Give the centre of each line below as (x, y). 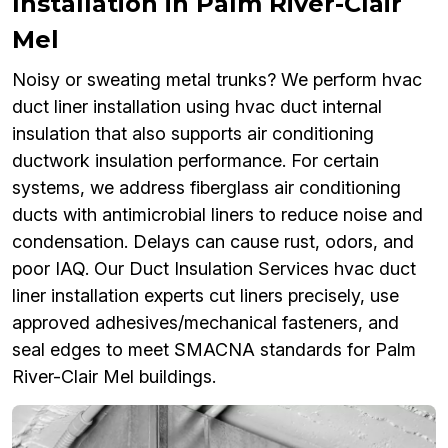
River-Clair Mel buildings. (114, 377)
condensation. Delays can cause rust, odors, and (213, 242)
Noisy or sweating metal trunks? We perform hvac (217, 80)
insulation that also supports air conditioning (193, 134)
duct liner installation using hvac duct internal (197, 107)
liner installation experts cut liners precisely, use (205, 296)
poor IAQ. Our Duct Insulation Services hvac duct (214, 269)
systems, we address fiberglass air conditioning (206, 188)
